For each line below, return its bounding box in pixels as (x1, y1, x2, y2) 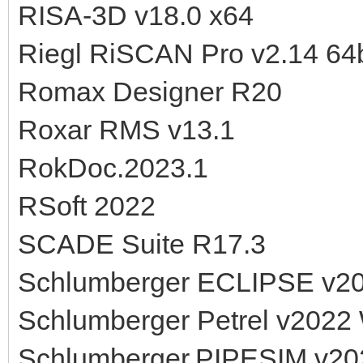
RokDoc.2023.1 (18, 152, 208, 183)
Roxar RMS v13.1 (18, 113, 235, 145)
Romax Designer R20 (18, 75, 282, 107)
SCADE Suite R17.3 (18, 228, 266, 259)
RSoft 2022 (18, 190, 156, 221)
